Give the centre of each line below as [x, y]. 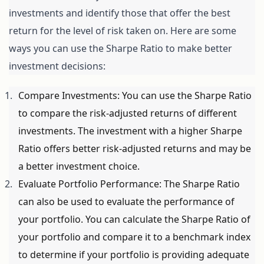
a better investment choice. [79, 166]
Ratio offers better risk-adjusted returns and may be [135, 149]
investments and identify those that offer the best [120, 13]
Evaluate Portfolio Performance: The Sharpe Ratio [129, 184]
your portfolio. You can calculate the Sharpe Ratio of [134, 220]
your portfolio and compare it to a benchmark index [134, 237]
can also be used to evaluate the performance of [126, 202]
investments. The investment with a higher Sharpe [130, 131]
